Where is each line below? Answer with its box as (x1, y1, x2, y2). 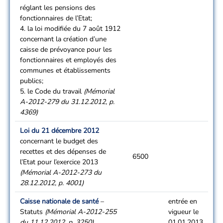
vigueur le (168, 207, 199, 217)
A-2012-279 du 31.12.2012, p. (20, 97, 114, 107)
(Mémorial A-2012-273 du (20, 168, 102, 177)
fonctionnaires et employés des (20, 55, 116, 65)
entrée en (168, 197, 197, 206)
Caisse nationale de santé (20, 197, 99, 206)
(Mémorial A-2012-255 (45, 207, 116, 217)
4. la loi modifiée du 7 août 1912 (20, 24, 120, 33)
